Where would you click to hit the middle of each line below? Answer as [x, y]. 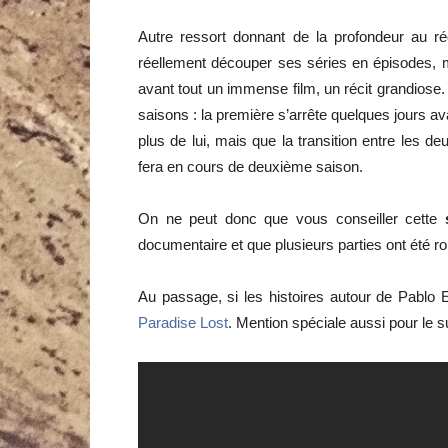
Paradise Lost [183, 322]
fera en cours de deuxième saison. [250, 166]
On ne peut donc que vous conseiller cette [291, 218]
